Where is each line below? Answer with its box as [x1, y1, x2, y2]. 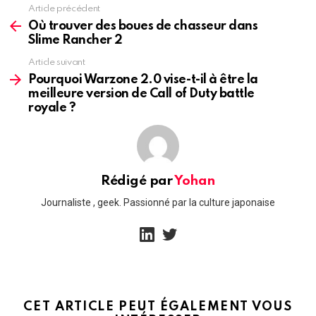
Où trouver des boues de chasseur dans [28, 19, 258, 32]
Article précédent [28, 4, 100, 13]
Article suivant [28, 57, 85, 67]
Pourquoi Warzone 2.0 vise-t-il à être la [28, 73, 258, 86]
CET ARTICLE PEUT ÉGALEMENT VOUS [23, 300, 293, 314]
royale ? [28, 101, 76, 114]
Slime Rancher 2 [28, 33, 123, 47]
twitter [174, 220, 197, 231]
